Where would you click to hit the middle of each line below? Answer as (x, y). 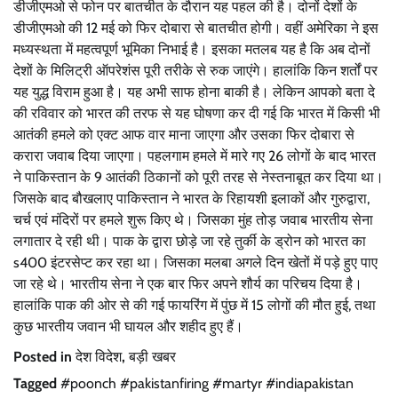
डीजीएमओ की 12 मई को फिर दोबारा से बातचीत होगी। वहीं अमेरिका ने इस (196, 28)
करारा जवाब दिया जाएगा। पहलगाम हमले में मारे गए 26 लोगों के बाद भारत (195, 155)
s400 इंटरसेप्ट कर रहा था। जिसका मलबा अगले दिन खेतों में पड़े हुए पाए (195, 262)
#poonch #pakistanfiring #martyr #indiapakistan (207, 383)
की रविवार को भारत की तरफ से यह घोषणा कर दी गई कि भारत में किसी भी (197, 113)
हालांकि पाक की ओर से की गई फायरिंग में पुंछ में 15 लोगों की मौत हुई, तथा (195, 305)
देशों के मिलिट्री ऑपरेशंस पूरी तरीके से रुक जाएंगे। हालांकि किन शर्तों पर (195, 70)
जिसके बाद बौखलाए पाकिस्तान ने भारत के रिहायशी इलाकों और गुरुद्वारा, (191, 198)
